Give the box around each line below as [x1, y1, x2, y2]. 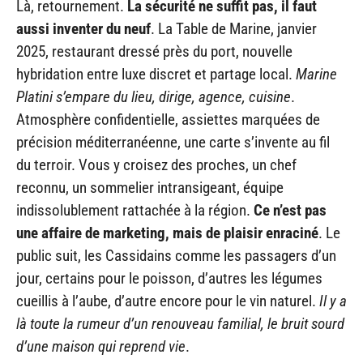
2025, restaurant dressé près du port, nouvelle [16, 42, 293, 62]
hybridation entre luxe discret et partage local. [16, 65, 296, 84]
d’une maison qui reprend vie [16, 337, 186, 357]
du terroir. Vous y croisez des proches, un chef [16, 156, 297, 175]
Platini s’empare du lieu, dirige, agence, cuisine [16, 88, 291, 107]
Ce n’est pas [254, 201, 327, 220]
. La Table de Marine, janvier [151, 19, 317, 39]
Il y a [319, 292, 347, 311]
